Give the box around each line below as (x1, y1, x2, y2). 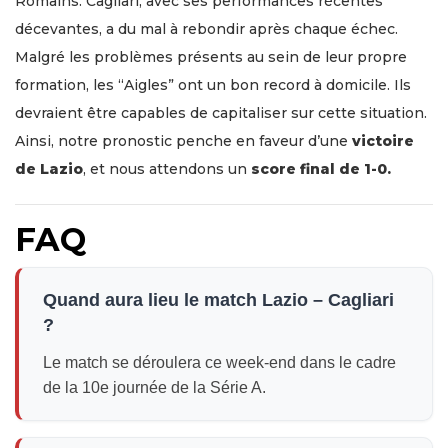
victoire (352, 132, 414, 151)
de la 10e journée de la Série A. (43, 379, 266, 397)
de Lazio (15, 160, 83, 179)
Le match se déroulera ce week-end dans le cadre (43, 354, 396, 372)
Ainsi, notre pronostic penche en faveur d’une (15, 132, 352, 151)
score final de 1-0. (251, 160, 391, 179)
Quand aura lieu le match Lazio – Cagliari (43, 290, 394, 311)
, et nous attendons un (83, 160, 251, 179)
